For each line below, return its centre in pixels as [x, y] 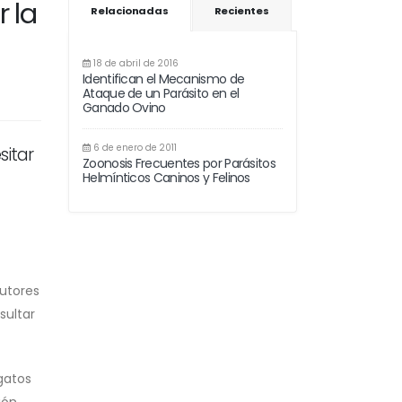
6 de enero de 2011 [134, 148]
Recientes [241, 11]
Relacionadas [130, 11]
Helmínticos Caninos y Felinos [166, 178]
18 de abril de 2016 [135, 64]
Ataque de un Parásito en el [161, 94]
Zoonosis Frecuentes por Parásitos [179, 164]
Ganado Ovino [124, 108]
